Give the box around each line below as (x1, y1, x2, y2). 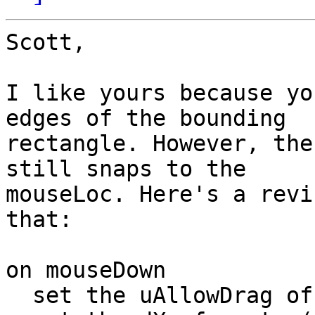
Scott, (6, 30, 86, 56)
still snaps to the (6, 156, 246, 182)
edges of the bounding (6, 105, 286, 131)
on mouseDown (6, 257, 166, 283)
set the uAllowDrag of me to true (6, 283, 32, 309)
